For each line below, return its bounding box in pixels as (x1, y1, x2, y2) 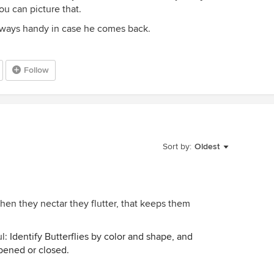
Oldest (194, 141, 220, 152)
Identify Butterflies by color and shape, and (10, 231, 193, 243)
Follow (24, 65, 49, 75)
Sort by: (163, 141, 191, 152)
